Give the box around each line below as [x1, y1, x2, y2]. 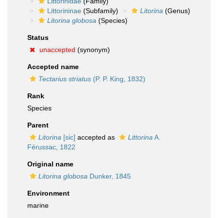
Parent [27, 121, 49, 129]
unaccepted [39, 46, 75, 54]
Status [27, 34, 49, 41]
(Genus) [163, 7, 190, 15]
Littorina [128, 133, 153, 141]
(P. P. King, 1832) [91, 75, 145, 83]
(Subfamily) [81, 7, 118, 15]
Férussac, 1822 [27, 143, 75, 151]
